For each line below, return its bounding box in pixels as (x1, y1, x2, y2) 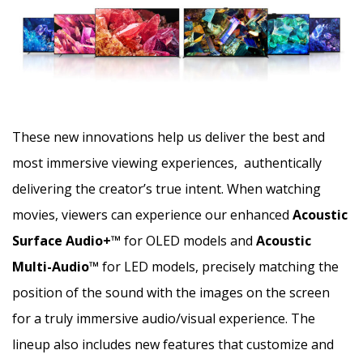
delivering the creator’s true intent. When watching (12, 179, 321, 198)
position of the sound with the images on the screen (12, 283, 330, 301)
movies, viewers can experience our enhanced (12, 205, 293, 224)
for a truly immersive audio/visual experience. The (12, 309, 315, 327)
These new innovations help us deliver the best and (12, 127, 325, 146)
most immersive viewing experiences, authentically (12, 153, 322, 172)
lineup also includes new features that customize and (12, 335, 334, 353)
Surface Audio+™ (12, 231, 124, 250)
